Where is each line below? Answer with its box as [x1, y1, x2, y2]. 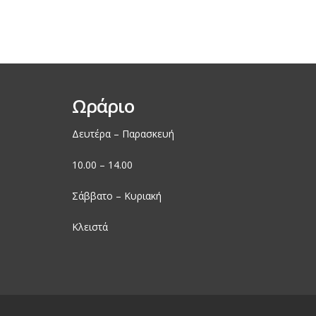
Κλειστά [72, 220, 108, 233]
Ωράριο [72, 93, 134, 119]
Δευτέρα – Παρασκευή [72, 127, 174, 140]
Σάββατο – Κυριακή [72, 189, 162, 202]
